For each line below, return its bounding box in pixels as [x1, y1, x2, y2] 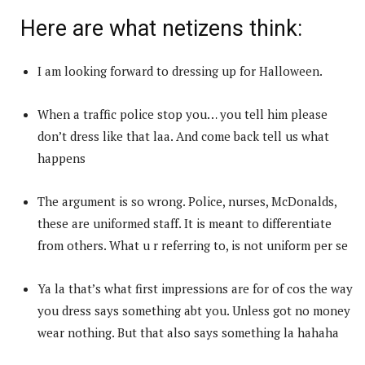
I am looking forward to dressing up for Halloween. [37, 62, 323, 79]
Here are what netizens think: [20, 15, 302, 42]
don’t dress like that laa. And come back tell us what [37, 127, 329, 144]
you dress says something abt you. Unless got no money [37, 301, 350, 319]
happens [37, 149, 86, 166]
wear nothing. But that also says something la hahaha [37, 323, 339, 341]
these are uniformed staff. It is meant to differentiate [37, 214, 332, 231]
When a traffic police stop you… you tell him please [37, 105, 328, 122]
